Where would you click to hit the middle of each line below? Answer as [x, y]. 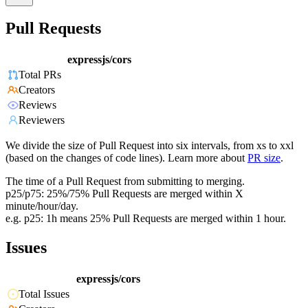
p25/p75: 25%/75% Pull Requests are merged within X [124, 194]
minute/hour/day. [42, 206]
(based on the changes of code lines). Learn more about [125, 158]
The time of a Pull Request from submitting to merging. [125, 181]
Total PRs [40, 75]
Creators [37, 90]
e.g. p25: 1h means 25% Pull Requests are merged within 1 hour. [146, 219]
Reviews [37, 105]
